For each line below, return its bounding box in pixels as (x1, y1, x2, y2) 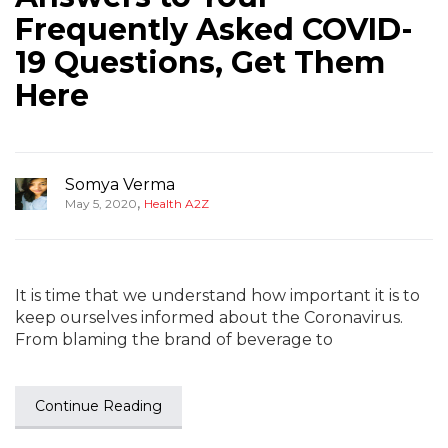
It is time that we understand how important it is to (15, 286, 420, 305)
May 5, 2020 (65, 196, 137, 211)
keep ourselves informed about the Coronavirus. (15, 308, 403, 327)
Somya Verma (65, 175, 175, 194)
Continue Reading (35, 397, 162, 415)
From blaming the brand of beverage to (15, 330, 333, 349)
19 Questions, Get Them (15, 44, 385, 81)
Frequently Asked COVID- (15, 11, 413, 48)
